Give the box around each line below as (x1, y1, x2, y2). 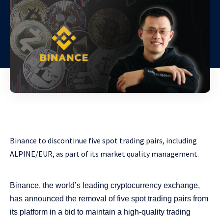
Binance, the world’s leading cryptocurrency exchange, (10, 181, 200, 190)
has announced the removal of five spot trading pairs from (10, 194, 208, 203)
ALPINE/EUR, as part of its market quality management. (10, 149, 199, 159)
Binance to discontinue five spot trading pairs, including (10, 136, 197, 146)
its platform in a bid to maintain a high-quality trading (10, 208, 191, 217)
